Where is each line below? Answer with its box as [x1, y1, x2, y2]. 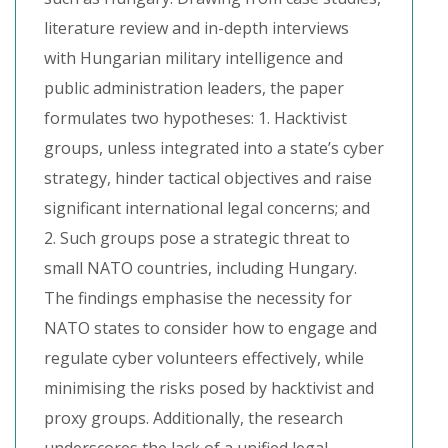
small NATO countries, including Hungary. [44, 257, 357, 279]
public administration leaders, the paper [44, 77, 344, 99]
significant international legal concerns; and [44, 197, 370, 219]
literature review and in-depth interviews [44, 17, 349, 39]
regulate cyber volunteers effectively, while [44, 347, 364, 369]
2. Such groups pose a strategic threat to [44, 227, 350, 249]
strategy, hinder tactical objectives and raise [44, 167, 372, 189]
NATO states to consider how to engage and [44, 317, 377, 339]
